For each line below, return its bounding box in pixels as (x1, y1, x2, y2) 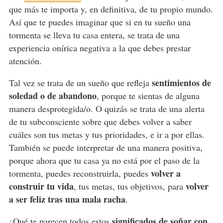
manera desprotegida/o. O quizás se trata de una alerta (8, 102, 205, 114)
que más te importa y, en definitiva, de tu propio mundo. (8, 2, 213, 15)
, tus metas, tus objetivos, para (73, 180, 186, 192)
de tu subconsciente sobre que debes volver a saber (8, 115, 192, 127)
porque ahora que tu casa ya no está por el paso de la (8, 154, 200, 166)
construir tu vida (8, 179, 74, 193)
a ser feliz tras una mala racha (8, 192, 125, 206)
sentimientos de (151, 76, 211, 89)
